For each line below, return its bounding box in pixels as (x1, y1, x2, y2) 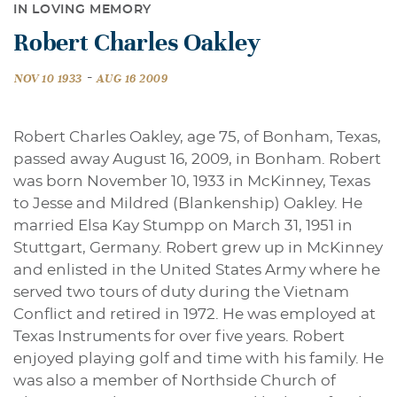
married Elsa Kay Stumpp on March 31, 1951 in (13, 218, 353, 234)
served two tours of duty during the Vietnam (13, 284, 349, 300)
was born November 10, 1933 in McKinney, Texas (13, 174, 370, 190)
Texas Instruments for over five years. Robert (13, 329, 345, 345)
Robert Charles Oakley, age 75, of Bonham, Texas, (13, 129, 381, 145)
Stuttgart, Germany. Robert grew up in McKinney (13, 240, 383, 256)
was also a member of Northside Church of (13, 373, 336, 389)
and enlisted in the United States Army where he (13, 262, 380, 278)
